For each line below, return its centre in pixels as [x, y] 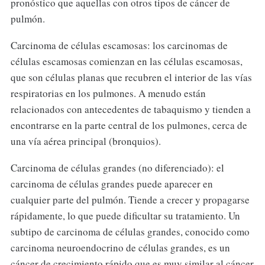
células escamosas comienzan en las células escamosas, [126, 62]
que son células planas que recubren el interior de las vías [131, 77]
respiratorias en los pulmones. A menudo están [108, 93]
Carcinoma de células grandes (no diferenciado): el [117, 168]
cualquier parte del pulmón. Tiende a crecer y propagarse [130, 200]
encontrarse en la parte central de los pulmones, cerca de [129, 125]
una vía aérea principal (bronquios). [85, 141]
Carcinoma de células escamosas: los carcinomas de [119, 46]
